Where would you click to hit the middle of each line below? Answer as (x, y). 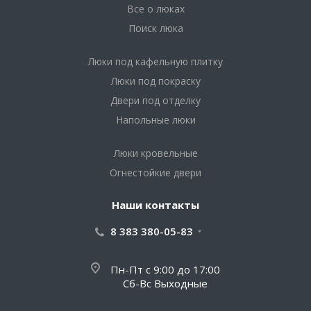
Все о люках (155, 9)
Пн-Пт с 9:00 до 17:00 (165, 269)
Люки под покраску (155, 81)
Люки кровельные (155, 153)
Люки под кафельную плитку (155, 61)
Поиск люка (155, 28)
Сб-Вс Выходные (165, 283)
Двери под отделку (155, 100)
